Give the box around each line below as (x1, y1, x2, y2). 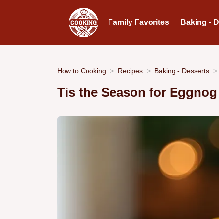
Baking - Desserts (154, 66, 209, 75)
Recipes (118, 66, 143, 75)
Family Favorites (108, 18, 169, 26)
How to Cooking (57, 66, 106, 75)
